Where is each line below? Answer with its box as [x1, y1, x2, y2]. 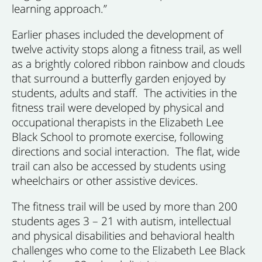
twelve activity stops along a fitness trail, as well [12, 41, 242, 57]
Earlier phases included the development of [12, 26, 223, 42]
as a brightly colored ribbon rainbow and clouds [12, 56, 245, 71]
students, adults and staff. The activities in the [12, 85, 237, 101]
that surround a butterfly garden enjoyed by [12, 70, 226, 86]
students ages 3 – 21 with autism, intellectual [12, 213, 231, 229]
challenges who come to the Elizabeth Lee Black [12, 242, 245, 258]
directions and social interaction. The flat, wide [12, 143, 240, 159]
